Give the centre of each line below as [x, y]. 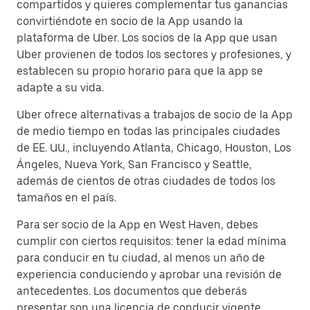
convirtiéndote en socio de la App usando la [130, 21]
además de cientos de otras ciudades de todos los [146, 181]
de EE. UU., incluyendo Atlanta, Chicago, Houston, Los [154, 148]
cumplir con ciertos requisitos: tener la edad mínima [152, 241]
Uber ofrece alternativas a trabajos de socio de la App [155, 115]
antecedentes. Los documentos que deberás [132, 291]
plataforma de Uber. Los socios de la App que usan [147, 38]
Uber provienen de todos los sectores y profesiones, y [154, 54]
